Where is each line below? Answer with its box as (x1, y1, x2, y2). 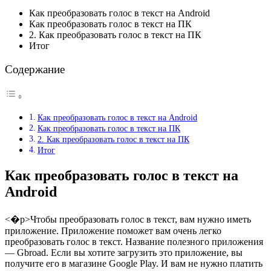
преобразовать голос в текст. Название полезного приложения (5, 237, 263, 247)
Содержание (5, 63, 65, 76)
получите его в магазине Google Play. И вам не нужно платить (5, 258, 263, 269)
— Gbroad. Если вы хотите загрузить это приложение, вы (5, 247, 243, 258)
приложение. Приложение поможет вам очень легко (5, 226, 221, 236)
